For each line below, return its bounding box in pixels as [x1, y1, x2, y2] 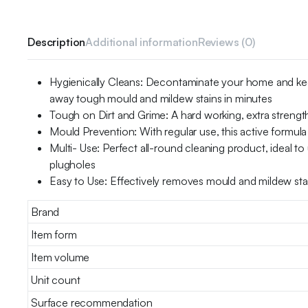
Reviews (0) [197, 34, 255, 49]
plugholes [49, 157, 96, 171]
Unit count [31, 272, 80, 287]
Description [27, 34, 86, 49]
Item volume [31, 250, 90, 264]
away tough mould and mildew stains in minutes [49, 91, 272, 105]
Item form [31, 227, 77, 241]
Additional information [85, 34, 198, 49]
